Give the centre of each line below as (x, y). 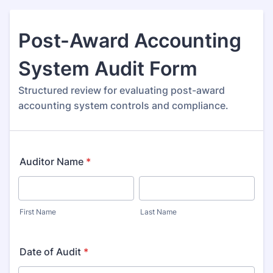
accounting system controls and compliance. (123, 105)
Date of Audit (50, 252)
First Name (38, 212)
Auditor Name (51, 161)
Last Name (158, 212)
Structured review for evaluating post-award (122, 90)
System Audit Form (108, 69)
